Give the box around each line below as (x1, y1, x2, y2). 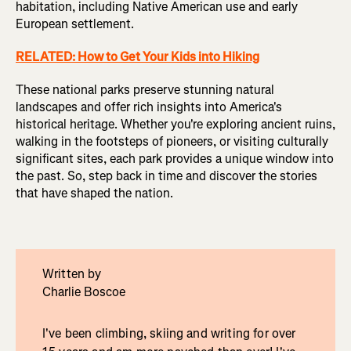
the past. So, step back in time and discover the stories (16, 167, 317, 184)
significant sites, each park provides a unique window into (16, 150, 334, 167)
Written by (42, 265, 102, 282)
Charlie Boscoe (42, 283, 125, 300)
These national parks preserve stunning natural (16, 81, 274, 98)
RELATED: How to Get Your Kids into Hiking (16, 48, 259, 65)
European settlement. (16, 15, 134, 32)
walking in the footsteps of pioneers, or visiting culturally (16, 132, 328, 150)
